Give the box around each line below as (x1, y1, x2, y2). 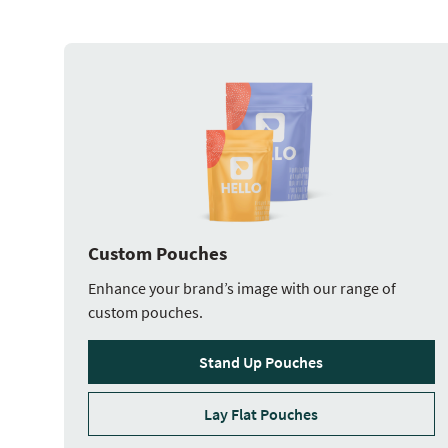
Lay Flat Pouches (204, 403, 319, 424)
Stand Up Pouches (199, 351, 324, 372)
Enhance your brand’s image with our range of (88, 277, 396, 298)
